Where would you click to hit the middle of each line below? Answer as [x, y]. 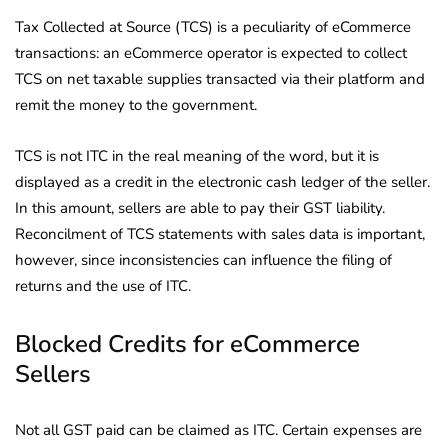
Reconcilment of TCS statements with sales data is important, [220, 233]
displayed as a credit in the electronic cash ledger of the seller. [222, 181]
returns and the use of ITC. [103, 285]
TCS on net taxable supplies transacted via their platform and [220, 78]
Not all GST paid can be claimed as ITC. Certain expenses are [218, 429]
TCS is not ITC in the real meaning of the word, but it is [197, 155]
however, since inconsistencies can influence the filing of [203, 259]
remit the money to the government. [136, 104]
